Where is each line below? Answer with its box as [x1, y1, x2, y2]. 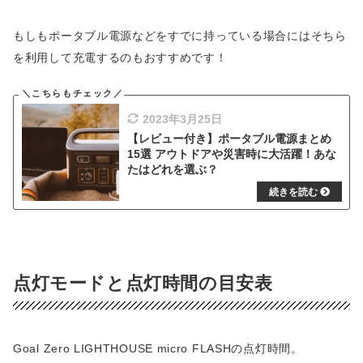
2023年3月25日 [143, 113, 222, 126]
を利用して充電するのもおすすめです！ [13, 50, 228, 64]
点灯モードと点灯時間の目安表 [13, 272, 273, 293]
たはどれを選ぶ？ [127, 162, 218, 176]
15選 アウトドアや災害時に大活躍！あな [127, 147, 336, 160]
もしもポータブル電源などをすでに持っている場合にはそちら [13, 28, 347, 42]
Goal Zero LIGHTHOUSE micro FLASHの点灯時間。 [13, 341, 303, 355]
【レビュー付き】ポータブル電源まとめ [127, 131, 331, 145]
